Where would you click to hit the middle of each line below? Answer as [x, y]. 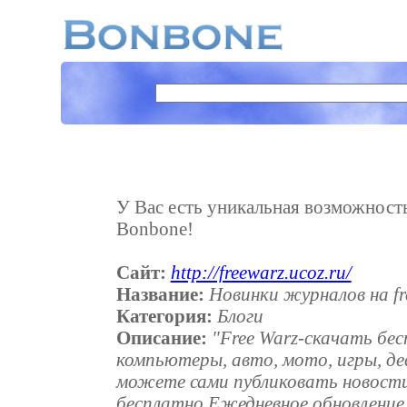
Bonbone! [154, 228]
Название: [160, 293]
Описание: [161, 337]
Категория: [164, 315]
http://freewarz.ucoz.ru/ [261, 272]
